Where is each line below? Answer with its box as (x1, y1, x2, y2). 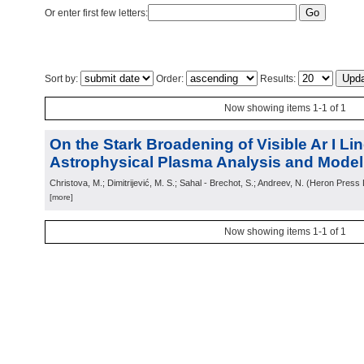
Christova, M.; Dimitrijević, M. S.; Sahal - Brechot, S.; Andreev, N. (50, 178, 304, 188)
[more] (50, 193, 73, 201)
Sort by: (45, 73, 80, 84)
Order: (154, 73, 186, 84)
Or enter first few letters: (45, 7, 148, 19)
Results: (258, 73, 298, 84)
